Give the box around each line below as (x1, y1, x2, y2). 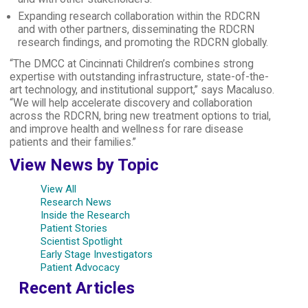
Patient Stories (40, 221, 107, 234)
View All (40, 182, 76, 195)
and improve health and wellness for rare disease (9, 122, 243, 135)
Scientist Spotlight (40, 234, 122, 247)
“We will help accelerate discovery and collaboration (9, 96, 252, 109)
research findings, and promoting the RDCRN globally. (17, 36, 268, 49)
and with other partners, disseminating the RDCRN (17, 23, 254, 36)
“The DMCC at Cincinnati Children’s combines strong (9, 57, 254, 70)
